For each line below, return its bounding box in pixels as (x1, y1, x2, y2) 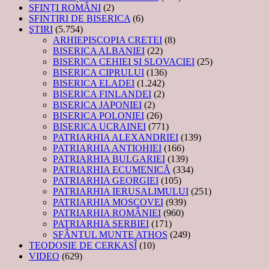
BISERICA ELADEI (53, 77, 134, 88)
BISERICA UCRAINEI (53, 121, 146, 131)
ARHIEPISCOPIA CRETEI (53, 34, 162, 45)
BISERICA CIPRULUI (53, 67, 144, 77)
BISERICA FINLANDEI (53, 88, 151, 99)
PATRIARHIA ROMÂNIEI (53, 207, 161, 218)
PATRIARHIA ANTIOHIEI (53, 142, 162, 153)
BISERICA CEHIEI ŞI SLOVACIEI (53, 56, 195, 67)
